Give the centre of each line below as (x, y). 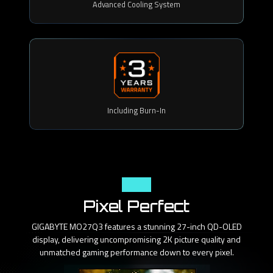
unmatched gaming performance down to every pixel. (136, 252)
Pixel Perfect (136, 206)
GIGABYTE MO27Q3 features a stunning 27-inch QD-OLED (136, 227)
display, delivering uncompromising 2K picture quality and (136, 239)
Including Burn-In (136, 110)
